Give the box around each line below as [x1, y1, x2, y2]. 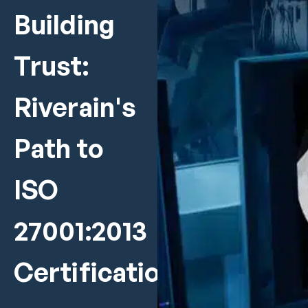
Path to [14, 132, 103, 164]
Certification [14, 256, 175, 288]
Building [14, 8, 115, 41]
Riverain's [14, 91, 137, 123]
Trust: [14, 49, 89, 82]
